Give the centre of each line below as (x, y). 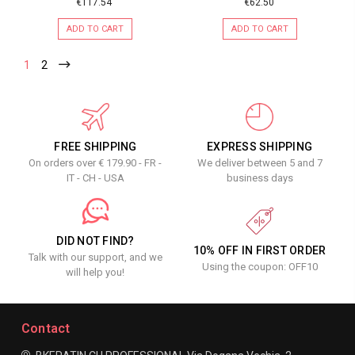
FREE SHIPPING (95, 146)
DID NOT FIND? (95, 240)
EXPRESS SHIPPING (260, 146)
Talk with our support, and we (95, 257)
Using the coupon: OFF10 (260, 266)
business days (260, 177)
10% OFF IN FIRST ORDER (260, 250)
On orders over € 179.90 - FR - (95, 162)
